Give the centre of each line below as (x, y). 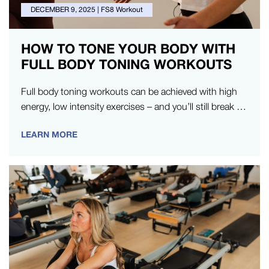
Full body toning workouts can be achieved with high (129, 91)
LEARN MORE (49, 134)
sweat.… (39, 121)
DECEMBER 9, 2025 (63, 9)
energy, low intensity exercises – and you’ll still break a (131, 106)
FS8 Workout (122, 9)
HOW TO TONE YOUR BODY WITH (128, 48)
